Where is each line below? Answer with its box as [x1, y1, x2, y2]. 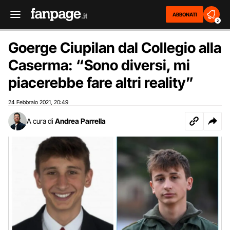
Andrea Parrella [55, 117, 106, 125]
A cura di [27, 117, 53, 125]
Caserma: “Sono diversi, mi [8, 56, 190, 74]
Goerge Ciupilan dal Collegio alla [8, 39, 221, 56]
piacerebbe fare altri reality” [8, 74, 194, 91]
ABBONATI [172, 11, 197, 17]
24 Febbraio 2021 [8, 99, 51, 106]
